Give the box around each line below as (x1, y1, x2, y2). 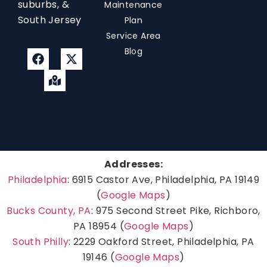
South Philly (13, 235, 69, 249)
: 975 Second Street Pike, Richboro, (91, 204, 260, 218)
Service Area (106, 30, 161, 42)
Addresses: (104, 157, 163, 172)
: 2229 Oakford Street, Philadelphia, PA (69, 235, 254, 249)
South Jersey (18, 13, 82, 27)
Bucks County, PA (7, 204, 91, 218)
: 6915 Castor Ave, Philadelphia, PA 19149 (67, 173, 260, 187)
